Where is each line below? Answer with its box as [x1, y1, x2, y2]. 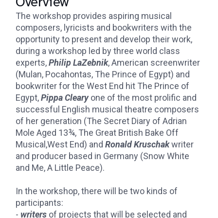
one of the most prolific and [91, 92, 197, 103]
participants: [16, 198, 67, 208]
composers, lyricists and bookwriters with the [16, 22, 192, 33]
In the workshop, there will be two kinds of [16, 186, 178, 196]
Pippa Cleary [41, 92, 89, 103]
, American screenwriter [108, 57, 200, 68]
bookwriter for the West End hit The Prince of [16, 81, 189, 91]
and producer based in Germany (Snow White [16, 151, 189, 161]
